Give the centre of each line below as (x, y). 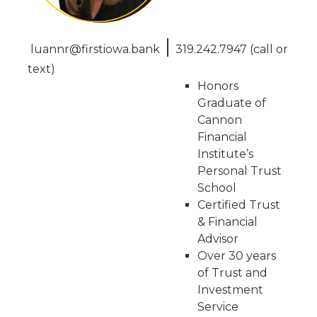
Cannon (219, 120)
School (217, 188)
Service (218, 307)
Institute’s (225, 154)
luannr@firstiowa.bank (95, 49)
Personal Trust (239, 171)
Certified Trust (238, 205)
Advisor (218, 239)
